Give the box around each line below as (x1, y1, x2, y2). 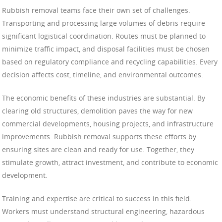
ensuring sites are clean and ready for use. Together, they (2, 144, 194, 154)
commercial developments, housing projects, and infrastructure (2, 118, 214, 128)
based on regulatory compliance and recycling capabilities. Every (2, 56, 218, 66)
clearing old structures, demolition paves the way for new (2, 106, 193, 115)
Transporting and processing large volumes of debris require (2, 18, 205, 28)
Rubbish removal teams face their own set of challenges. (2, 5, 190, 15)
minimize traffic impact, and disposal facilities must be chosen (2, 44, 210, 54)
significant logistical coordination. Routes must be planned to (2, 31, 206, 41)
